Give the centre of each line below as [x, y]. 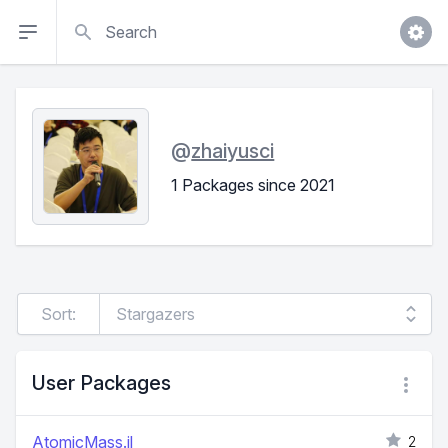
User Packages [101, 383]
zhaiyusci [233, 150]
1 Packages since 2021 [253, 184]
